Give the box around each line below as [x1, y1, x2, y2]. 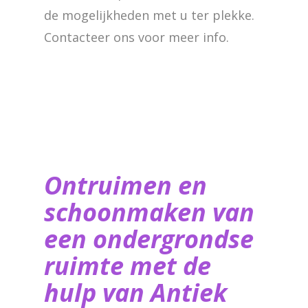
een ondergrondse [44, 222, 254, 256]
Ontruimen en [44, 168, 207, 202]
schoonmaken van [44, 195, 254, 229]
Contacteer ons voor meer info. [44, 29, 229, 45]
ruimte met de [44, 249, 211, 283]
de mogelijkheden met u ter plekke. [44, 7, 254, 23]
